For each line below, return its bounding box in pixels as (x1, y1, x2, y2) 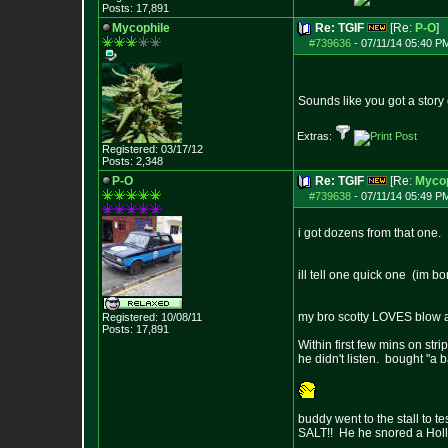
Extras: (297, 130, 335, 142)
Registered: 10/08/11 (102, 311, 202, 323)
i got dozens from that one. (298, 226, 441, 240)
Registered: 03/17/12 (102, 143, 203, 155)
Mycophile (112, 21, 170, 35)
